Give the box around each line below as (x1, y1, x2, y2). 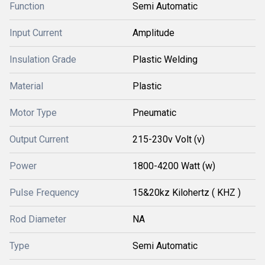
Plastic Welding (132, 53, 198, 65)
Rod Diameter (9, 213, 66, 225)
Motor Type (9, 106, 57, 118)
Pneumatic (132, 106, 176, 118)
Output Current (9, 133, 69, 145)
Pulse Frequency (9, 186, 79, 198)
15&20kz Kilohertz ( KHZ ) (132, 186, 241, 198)
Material (9, 80, 43, 92)
